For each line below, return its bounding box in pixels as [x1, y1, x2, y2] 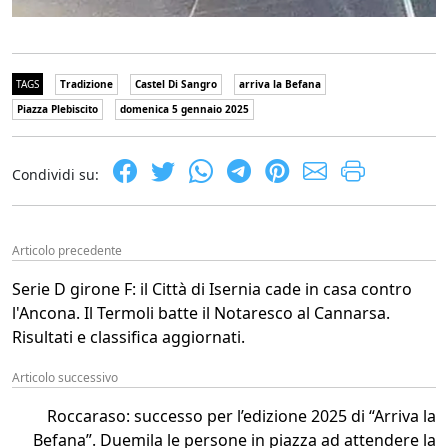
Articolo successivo [12, 368, 118, 386]
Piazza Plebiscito [17, 101, 98, 116]
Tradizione [60, 76, 113, 91]
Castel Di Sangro [135, 76, 217, 91]
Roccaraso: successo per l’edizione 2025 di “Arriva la [47, 404, 436, 427]
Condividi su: [12, 164, 99, 184]
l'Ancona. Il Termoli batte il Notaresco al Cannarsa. [12, 301, 390, 324]
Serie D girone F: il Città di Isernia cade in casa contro [12, 277, 412, 300]
